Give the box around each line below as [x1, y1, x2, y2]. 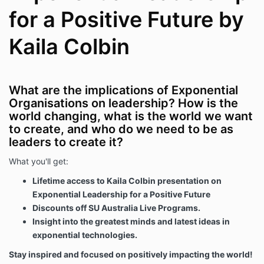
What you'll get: [9, 156, 68, 167]
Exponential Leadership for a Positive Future [32, 189, 210, 200]
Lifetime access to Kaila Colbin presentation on [32, 176, 222, 186]
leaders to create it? [9, 135, 123, 150]
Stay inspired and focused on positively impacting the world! [9, 249, 255, 260]
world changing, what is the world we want [9, 109, 253, 124]
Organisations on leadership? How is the [9, 96, 238, 111]
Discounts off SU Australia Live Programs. [32, 203, 200, 213]
